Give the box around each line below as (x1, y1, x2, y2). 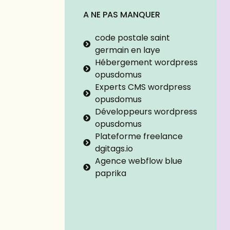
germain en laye (94, 44, 160, 56)
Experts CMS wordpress (94, 81, 191, 93)
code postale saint (94, 32, 170, 44)
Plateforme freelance (94, 130, 183, 143)
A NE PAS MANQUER (83, 9, 160, 21)
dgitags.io (94, 143, 133, 155)
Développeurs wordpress (94, 106, 197, 118)
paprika (94, 167, 126, 180)
